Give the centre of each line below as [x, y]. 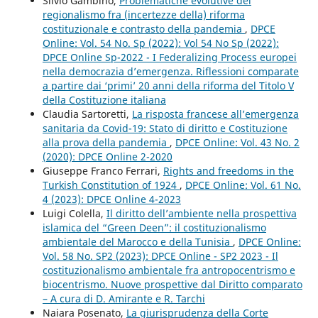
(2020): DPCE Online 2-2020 [107, 157]
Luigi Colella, [74, 214]
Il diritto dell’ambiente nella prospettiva [201, 214]
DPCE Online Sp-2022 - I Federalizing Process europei [169, 57]
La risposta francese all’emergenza [215, 114]
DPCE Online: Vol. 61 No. [243, 185]
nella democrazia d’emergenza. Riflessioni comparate [170, 72]
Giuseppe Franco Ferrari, [103, 171]
